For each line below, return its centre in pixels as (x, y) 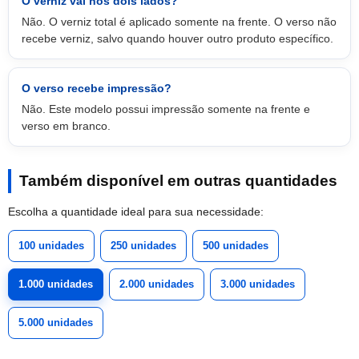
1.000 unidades (56, 284)
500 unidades (236, 246)
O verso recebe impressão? (97, 88)
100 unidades (51, 246)
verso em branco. (66, 126)
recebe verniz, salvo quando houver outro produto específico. (177, 38)
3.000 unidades (258, 284)
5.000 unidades (56, 323)
